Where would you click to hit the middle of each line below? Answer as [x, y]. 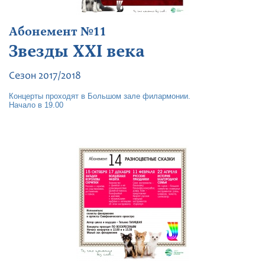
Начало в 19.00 [36, 105]
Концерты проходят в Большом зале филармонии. [100, 96]
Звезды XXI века [77, 51]
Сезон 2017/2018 [45, 76]
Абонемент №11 [58, 32]
